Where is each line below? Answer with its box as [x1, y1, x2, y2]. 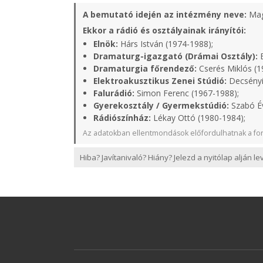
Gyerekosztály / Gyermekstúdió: [93, 100, 229, 111]
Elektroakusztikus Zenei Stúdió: [93, 75, 227, 86]
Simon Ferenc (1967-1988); [134, 87, 239, 99]
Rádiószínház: [93, 112, 151, 123]
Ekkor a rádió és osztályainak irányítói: [83, 25, 246, 36]
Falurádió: [93, 87, 134, 99]
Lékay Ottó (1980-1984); [151, 112, 245, 123]
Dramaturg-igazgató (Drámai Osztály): [93, 50, 258, 62]
